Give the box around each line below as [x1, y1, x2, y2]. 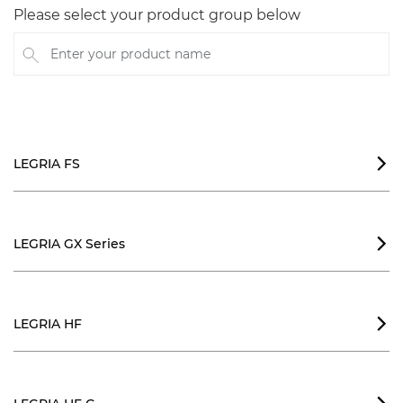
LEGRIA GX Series [13, 236, 125, 252]
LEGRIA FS [13, 156, 80, 172]
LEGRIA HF [13, 316, 82, 332]
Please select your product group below [13, 6, 300, 23]
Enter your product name [13, 53, 173, 70]
